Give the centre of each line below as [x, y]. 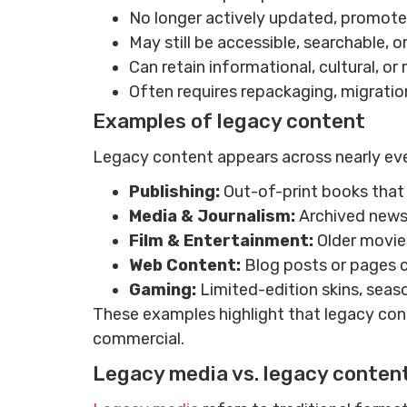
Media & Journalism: [214, 217]
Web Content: [187, 266]
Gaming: [164, 290]
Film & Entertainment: [223, 241]
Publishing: [176, 192]
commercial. [140, 339]
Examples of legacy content [229, 122]
